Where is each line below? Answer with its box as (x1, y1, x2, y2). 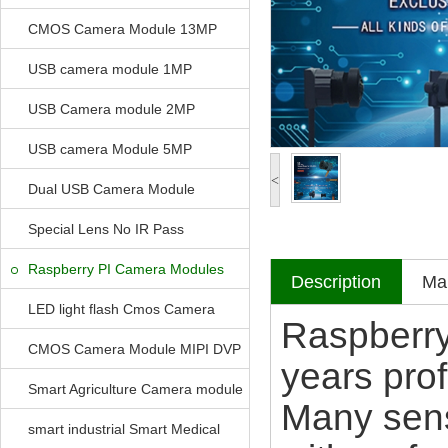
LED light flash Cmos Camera (28, 301, 215, 317)
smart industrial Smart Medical (28, 421, 220, 437)
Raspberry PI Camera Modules (28, 261, 224, 277)
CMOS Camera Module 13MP (28, 21, 217, 37)
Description (291, 272, 381, 292)
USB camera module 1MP (28, 61, 192, 77)
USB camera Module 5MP (28, 141, 192, 157)
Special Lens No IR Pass (28, 221, 184, 237)
